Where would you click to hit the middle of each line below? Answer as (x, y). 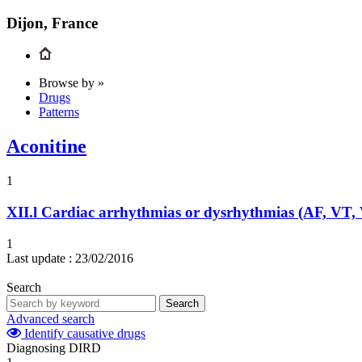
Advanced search (51, 318)
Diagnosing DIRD (54, 347)
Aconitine (46, 147)
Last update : (39, 258)
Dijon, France (52, 23)
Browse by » (72, 83)
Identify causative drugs (83, 333)
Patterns (59, 112)
